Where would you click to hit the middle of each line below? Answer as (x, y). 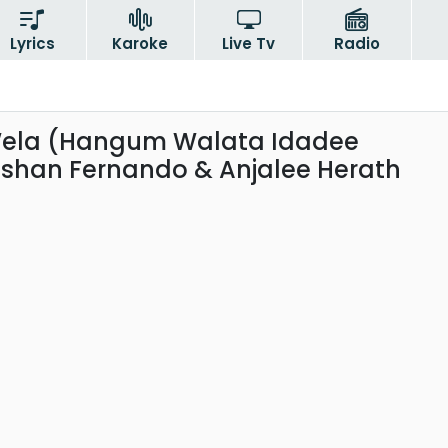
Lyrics (32, 43)
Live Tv (249, 43)
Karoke (140, 43)
